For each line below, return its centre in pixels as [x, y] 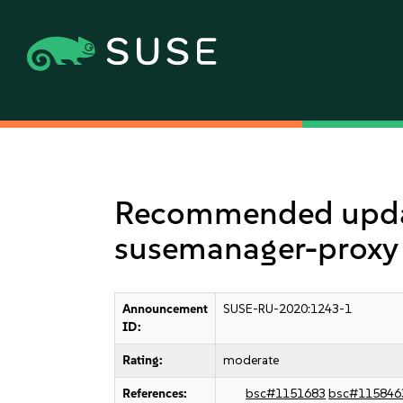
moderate [251, 360]
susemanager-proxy [257, 248]
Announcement [166, 309]
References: [155, 394]
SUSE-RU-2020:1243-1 [288, 309]
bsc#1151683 [286, 394]
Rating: [143, 360]
